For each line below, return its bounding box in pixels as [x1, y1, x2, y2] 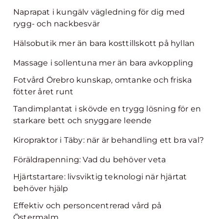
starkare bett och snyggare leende [13, 116, 152, 125]
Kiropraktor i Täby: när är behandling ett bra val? [13, 135, 204, 145]
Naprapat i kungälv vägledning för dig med [13, 7, 185, 17]
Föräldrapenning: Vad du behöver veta [13, 155, 166, 164]
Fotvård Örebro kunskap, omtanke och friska [13, 75, 192, 85]
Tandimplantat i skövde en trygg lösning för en [13, 104, 201, 113]
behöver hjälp [13, 184, 68, 193]
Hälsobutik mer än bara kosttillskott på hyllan [13, 39, 195, 48]
